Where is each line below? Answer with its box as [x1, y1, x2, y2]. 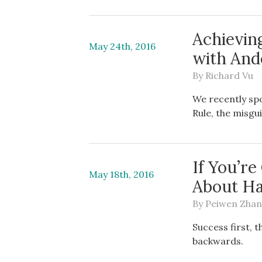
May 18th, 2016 [89, 168, 154, 180]
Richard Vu [205, 70, 254, 81]
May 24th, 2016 [89, 40, 156, 52]
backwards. [192, 235, 244, 247]
